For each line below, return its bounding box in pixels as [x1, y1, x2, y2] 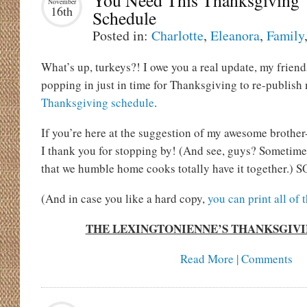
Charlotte [151, 26, 204, 45]
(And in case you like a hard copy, [41, 191, 208, 206]
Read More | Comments [180, 251, 293, 267]
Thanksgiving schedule [41, 95, 154, 110]
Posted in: [93, 26, 151, 45]
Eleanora [210, 26, 260, 45]
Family [267, 26, 304, 45]
